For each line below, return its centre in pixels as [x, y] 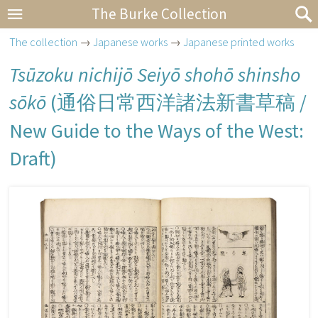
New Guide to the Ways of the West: [157, 131]
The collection [44, 42]
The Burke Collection [159, 14]
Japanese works [131, 42]
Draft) [33, 158]
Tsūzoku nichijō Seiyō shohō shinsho [155, 75]
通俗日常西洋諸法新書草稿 [176, 103]
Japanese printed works [239, 42]
